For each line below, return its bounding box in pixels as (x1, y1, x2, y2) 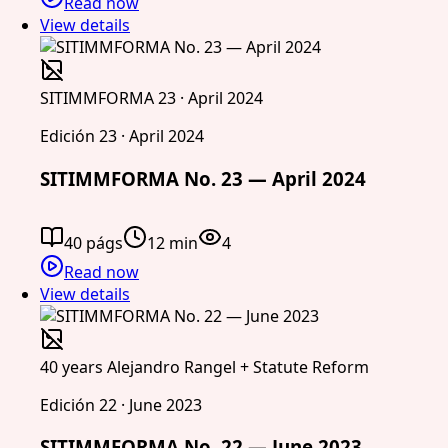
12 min (147, 231, 198, 254)
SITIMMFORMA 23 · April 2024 (40, 87, 263, 110)
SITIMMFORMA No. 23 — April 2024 (40, 165, 366, 191)
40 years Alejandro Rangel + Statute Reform (40, 355, 369, 378)
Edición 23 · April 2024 (40, 125, 204, 148)
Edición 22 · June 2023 (40, 393, 202, 416)
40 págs (64, 231, 123, 254)
